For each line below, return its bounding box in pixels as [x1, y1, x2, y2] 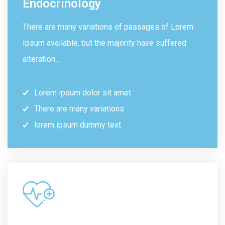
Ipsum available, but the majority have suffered [23, 38, 186, 48]
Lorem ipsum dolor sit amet [34, 87, 131, 97]
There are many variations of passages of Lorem [23, 22, 193, 32]
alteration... [23, 54, 60, 64]
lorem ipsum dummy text [34, 120, 121, 130]
